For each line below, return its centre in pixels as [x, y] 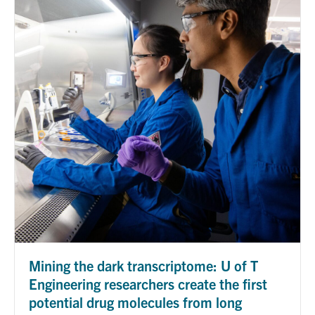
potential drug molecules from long [135, 302]
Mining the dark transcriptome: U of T [143, 265]
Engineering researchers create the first [148, 283]
